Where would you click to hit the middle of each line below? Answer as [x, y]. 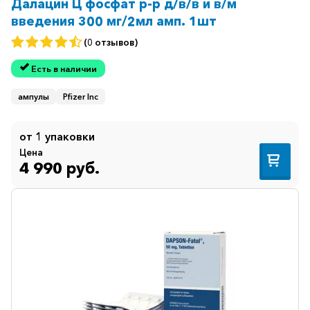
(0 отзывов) [111, 42]
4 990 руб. [60, 168]
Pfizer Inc [81, 96]
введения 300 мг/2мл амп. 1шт [114, 21]
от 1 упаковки [57, 136]
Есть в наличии [64, 69]
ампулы [34, 96]
